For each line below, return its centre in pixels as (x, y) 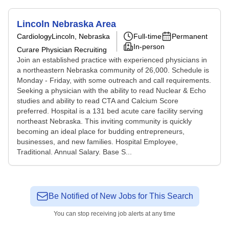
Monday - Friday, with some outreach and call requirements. (114, 80)
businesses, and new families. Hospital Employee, (97, 142)
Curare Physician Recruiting (62, 50)
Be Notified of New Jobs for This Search (121, 196)
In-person (149, 47)
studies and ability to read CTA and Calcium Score (98, 101)
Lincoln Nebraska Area (66, 24)
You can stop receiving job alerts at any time (114, 214)
